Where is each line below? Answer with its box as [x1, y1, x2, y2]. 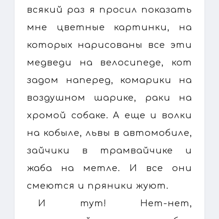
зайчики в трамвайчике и [27, 145, 192, 155]
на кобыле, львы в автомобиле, [27, 128, 192, 138]
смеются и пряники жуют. [27, 180, 169, 191]
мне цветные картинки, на [27, 22, 192, 32]
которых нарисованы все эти [27, 40, 192, 50]
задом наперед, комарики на [27, 75, 192, 85]
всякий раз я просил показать [27, 4, 192, 15]
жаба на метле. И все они [27, 163, 192, 173]
